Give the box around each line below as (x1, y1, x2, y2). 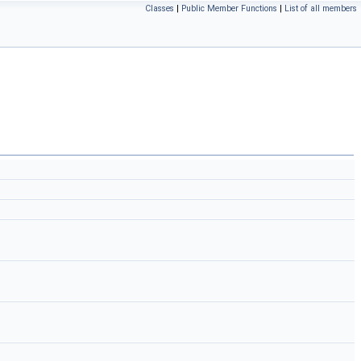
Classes (145, 3, 174, 14)
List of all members (284, 3, 357, 14)
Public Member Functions (181, 3, 277, 14)
